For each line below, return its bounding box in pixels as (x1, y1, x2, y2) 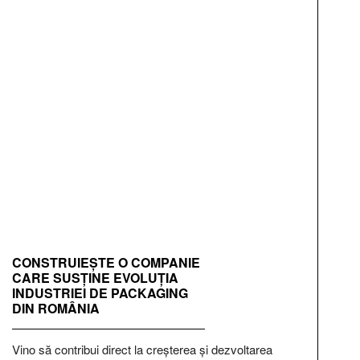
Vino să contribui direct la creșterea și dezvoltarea (12, 341, 272, 358)
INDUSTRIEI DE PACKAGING (12, 284, 188, 303)
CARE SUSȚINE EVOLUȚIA (12, 268, 178, 288)
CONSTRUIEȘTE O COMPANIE (12, 253, 200, 272)
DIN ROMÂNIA (12, 299, 100, 318)
